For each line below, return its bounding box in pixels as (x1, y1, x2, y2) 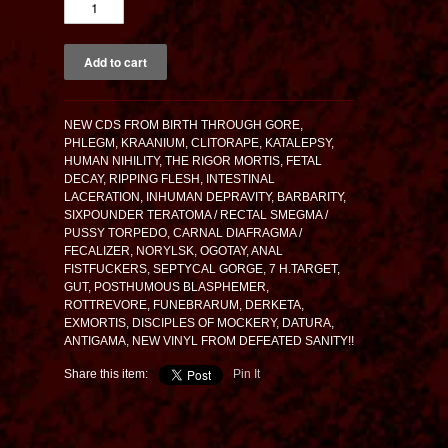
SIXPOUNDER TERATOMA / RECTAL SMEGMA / (64, 208, 328, 223)
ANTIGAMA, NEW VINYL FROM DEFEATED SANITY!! (64, 334, 354, 349)
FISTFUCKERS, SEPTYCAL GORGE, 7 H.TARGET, (64, 262, 340, 277)
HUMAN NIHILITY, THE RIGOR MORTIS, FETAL (64, 154, 322, 169)
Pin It (233, 367, 260, 382)
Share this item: (64, 367, 148, 382)
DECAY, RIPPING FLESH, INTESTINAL (64, 172, 275, 187)
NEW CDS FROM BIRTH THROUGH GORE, (64, 118, 303, 133)
